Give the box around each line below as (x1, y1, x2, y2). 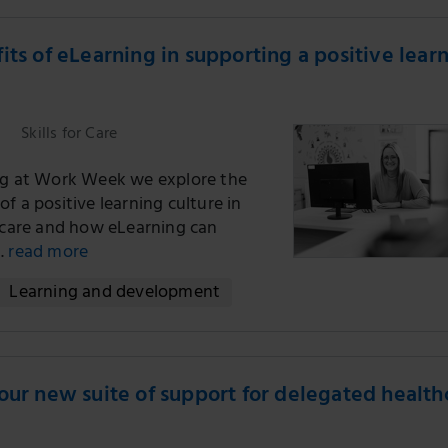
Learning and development (9, 277, 221, 311)
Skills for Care (17, 120, 118, 150)
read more (4, 237, 89, 271)
